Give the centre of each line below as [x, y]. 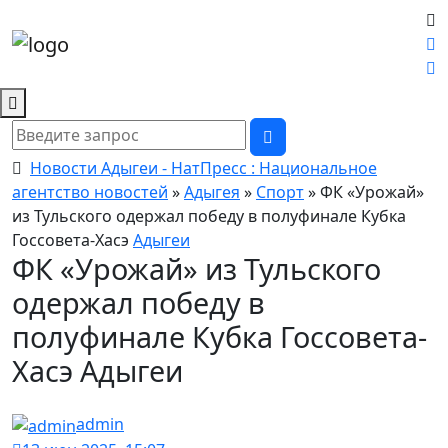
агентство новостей [90, 192]
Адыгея [212, 192]
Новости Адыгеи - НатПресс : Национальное [203, 168]
